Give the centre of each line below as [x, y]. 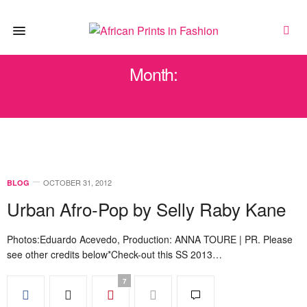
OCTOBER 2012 [153, 97]
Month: [153, 73]
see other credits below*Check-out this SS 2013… [114, 254]
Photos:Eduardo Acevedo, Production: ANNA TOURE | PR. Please [150, 239]
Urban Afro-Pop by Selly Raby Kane [146, 209]
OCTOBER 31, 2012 [77, 182]
